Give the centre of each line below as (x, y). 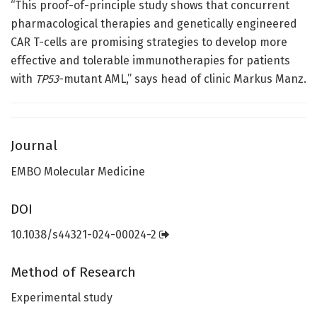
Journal (34, 146)
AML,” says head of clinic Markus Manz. (206, 79)
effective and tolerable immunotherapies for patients (150, 60)
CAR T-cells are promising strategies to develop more (149, 42)
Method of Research (73, 272)
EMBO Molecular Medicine (78, 172)
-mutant (80, 79)
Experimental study (62, 298)
